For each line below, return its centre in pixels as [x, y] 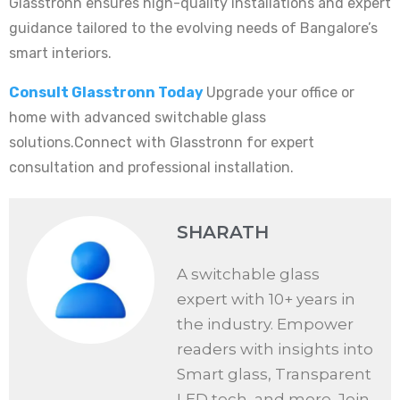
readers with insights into [275, 350]
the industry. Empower [265, 325]
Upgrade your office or [280, 93]
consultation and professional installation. [151, 168]
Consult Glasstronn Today [106, 93]
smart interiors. [60, 54]
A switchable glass [248, 275]
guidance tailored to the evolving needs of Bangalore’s [193, 29]
